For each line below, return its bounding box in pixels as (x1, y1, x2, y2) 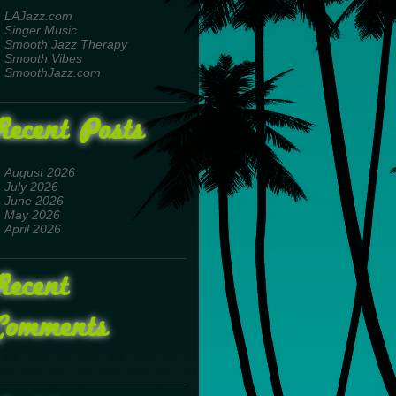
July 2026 (4, 179, 58, 194)
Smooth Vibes (4, 51, 82, 65)
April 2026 (4, 222, 61, 236)
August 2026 (4, 165, 75, 179)
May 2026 (4, 208, 60, 222)
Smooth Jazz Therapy (4, 37, 127, 51)
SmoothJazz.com (4, 65, 101, 80)
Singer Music (4, 23, 77, 37)
